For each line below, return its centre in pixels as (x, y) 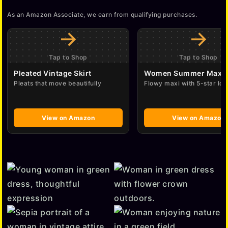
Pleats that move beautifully (58, 83)
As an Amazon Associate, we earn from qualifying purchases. (102, 15)
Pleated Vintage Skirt (53, 73)
